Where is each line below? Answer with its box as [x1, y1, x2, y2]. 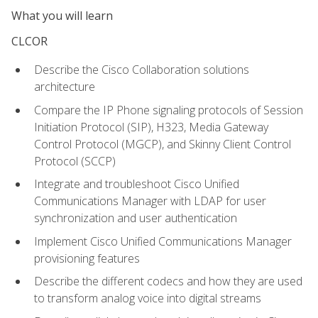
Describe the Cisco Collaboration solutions [34, 61, 249, 77]
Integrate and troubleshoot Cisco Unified [34, 176, 239, 192]
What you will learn [11, 7, 113, 23]
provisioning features [34, 250, 140, 266]
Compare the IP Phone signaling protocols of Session [34, 102, 303, 118]
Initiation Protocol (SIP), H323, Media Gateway [34, 119, 268, 135]
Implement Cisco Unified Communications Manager [34, 233, 292, 249]
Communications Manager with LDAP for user [34, 193, 266, 209]
